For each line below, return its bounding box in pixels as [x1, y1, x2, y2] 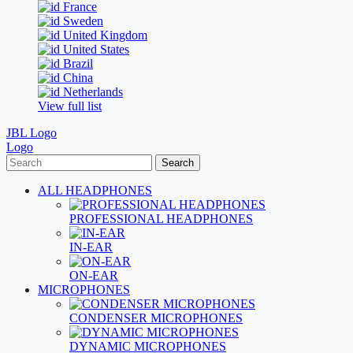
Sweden [60, 14, 103, 28]
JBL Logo [6, 126, 57, 139]
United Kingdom [60, 28, 147, 42]
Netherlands [60, 85, 123, 98]
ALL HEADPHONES [38, 184, 152, 197]
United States [60, 43, 129, 56]
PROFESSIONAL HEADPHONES [69, 212, 253, 225]
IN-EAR [69, 240, 113, 254]
